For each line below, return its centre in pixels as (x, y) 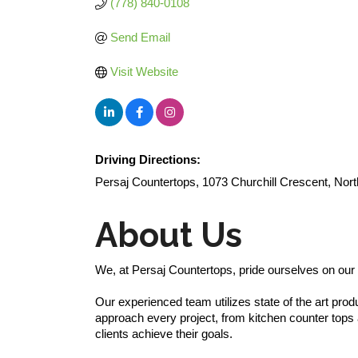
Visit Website (144, 72)
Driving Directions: (148, 159)
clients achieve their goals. (164, 334)
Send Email (140, 37)
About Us (169, 235)
